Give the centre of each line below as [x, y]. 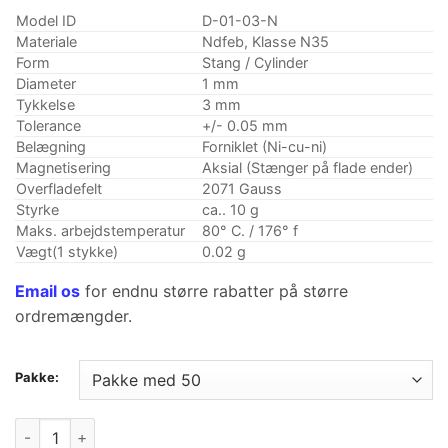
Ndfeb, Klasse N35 [265, 42]
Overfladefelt [59, 189]
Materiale [46, 42]
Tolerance [48, 126]
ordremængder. [73, 316]
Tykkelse [45, 105]
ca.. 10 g [230, 210]
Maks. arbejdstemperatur [100, 231]
